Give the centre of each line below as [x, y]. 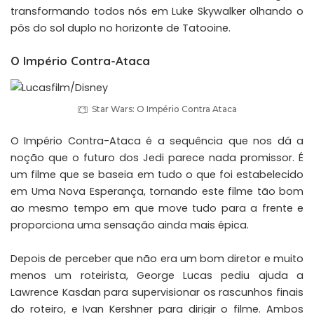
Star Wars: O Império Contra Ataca [164, 109]
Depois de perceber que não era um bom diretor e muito [157, 259]
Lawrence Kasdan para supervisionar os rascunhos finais [157, 293]
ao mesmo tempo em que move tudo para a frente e [157, 209]
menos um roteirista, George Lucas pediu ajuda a [157, 276]
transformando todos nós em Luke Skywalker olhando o [157, 11]
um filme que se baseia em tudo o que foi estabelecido [157, 175]
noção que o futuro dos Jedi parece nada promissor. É [157, 158]
